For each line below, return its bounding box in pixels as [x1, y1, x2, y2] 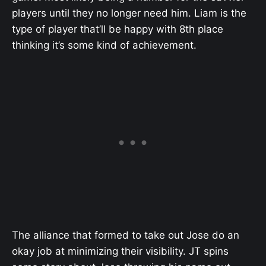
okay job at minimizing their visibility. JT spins [12, 245, 229, 257]
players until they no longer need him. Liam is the [12, 7, 246, 20]
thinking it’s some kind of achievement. [12, 39, 197, 52]
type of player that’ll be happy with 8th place [12, 23, 223, 36]
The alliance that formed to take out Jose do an [12, 229, 239, 241]
